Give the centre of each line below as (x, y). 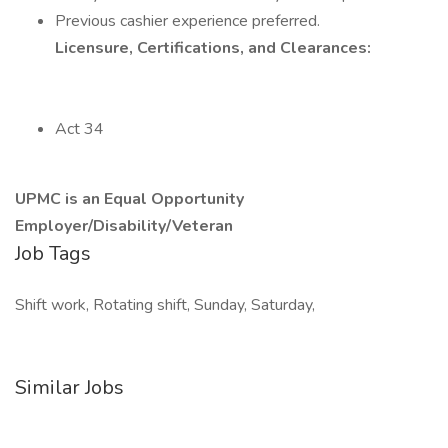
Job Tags (53, 253)
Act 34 (79, 129)
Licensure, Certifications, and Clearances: (213, 48)
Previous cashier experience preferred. (187, 21)
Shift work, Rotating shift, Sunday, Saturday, (165, 305)
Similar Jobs (69, 387)
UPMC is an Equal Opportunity (129, 199)
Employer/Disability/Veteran (124, 226)
